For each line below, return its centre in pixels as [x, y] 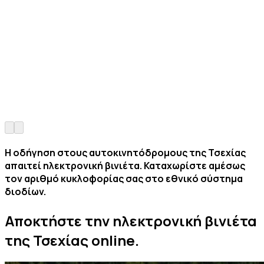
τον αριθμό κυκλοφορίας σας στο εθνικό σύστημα [124, 179]
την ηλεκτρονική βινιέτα [171, 220]
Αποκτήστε [45, 220]
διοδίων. [25, 192]
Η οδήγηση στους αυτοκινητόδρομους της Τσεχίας [125, 153]
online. [114, 240]
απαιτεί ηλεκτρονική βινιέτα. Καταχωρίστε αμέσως [125, 166]
